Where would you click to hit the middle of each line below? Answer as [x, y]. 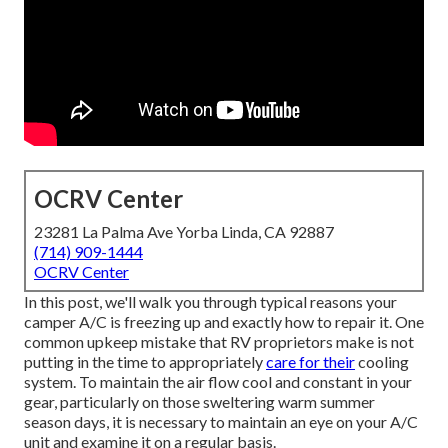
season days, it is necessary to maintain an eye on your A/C [221, 422]
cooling [382, 362]
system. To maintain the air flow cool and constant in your [218, 382]
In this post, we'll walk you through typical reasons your [210, 302]
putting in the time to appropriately [145, 362]
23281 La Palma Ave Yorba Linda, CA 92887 [184, 232]
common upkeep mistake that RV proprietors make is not [219, 342]
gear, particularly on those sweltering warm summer [199, 402]
